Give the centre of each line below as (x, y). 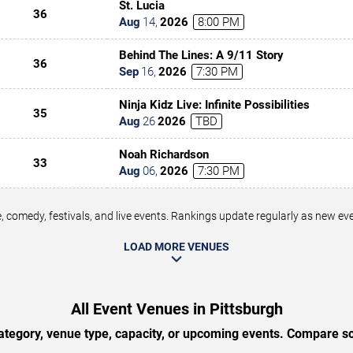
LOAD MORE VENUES (176, 246)
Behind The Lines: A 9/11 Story (201, 55)
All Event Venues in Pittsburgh (176, 308)
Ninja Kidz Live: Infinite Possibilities (214, 104)
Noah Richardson (164, 154)
